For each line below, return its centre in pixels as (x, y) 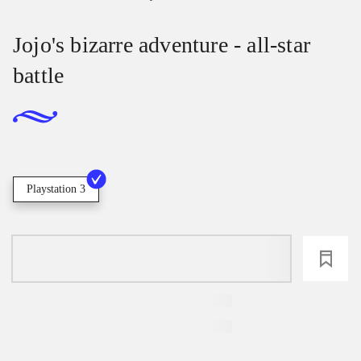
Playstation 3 (56, 189)
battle (39, 76)
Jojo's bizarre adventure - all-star (162, 45)
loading (151, 259)
